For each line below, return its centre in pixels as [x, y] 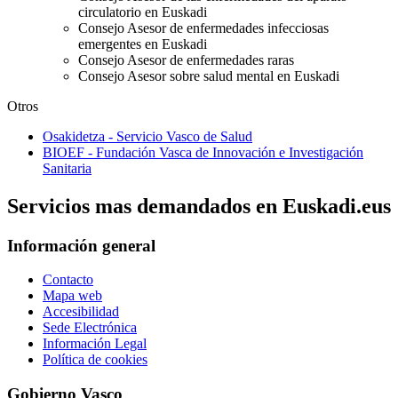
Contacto [68, 280]
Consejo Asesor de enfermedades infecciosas [203, 28]
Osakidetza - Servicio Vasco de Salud [147, 136]
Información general [81, 245]
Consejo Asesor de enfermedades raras [186, 60]
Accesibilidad [81, 312]
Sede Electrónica [90, 328]
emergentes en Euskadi [143, 44]
